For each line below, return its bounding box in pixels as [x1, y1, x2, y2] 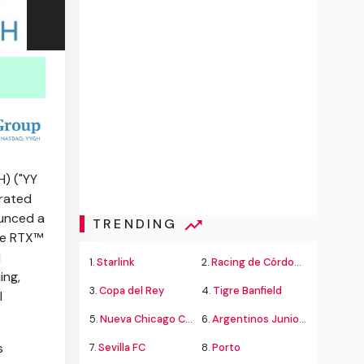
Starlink [97, 255, 136, 269]
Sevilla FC [98, 340, 146, 354]
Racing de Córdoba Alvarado [211, 255, 294, 269]
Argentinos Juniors [212, 312, 299, 326]
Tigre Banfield [213, 284, 282, 297]
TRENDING [92, 215, 184, 233]
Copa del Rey [99, 284, 165, 297]
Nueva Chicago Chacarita [100, 312, 186, 326]
